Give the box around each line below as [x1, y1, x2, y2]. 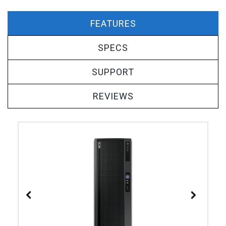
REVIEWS [92, 91, 134, 101]
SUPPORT [92, 67, 134, 77]
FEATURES [90, 18, 136, 29]
